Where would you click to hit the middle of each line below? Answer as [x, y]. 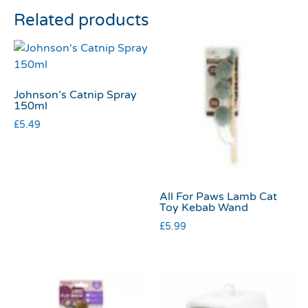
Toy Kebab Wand [204, 207]
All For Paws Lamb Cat [219, 196]
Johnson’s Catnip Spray [75, 95]
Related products [81, 20]
